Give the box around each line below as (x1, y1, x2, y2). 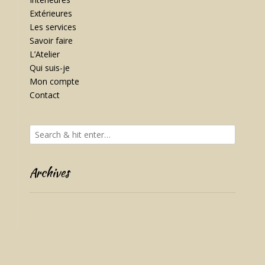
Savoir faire (30, 34, 73, 46)
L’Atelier (30, 48, 60, 60)
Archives (30, 163, 69, 181)
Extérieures (30, 7, 72, 19)
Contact (30, 89, 60, 101)
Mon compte (30, 75, 79, 87)
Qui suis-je (30, 62, 70, 73)
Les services (30, 21, 76, 33)
